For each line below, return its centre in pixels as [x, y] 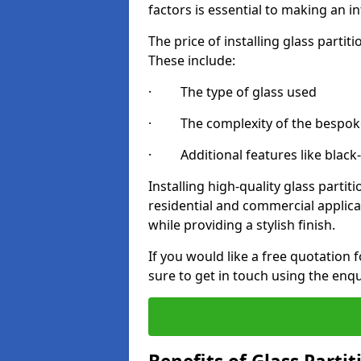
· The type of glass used [232, 92]
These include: [192, 60]
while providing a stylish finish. [242, 225]
